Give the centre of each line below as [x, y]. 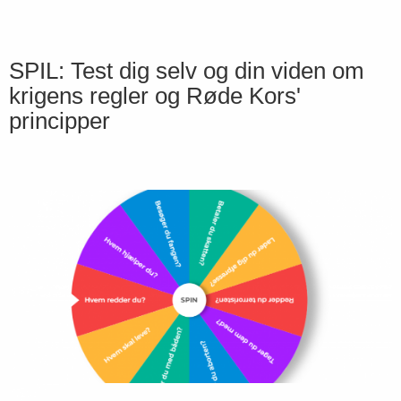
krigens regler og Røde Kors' [155, 96]
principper [60, 121]
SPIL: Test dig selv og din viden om [187, 71]
